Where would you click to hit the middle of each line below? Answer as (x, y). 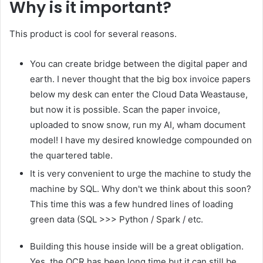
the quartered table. (71, 155)
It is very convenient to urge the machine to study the (141, 173)
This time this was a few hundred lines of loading (131, 204)
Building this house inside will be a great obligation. (137, 246)
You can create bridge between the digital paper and (139, 63)
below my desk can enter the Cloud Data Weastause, (139, 94)
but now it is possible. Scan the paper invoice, (125, 109)
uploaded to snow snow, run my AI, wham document (138, 124)
